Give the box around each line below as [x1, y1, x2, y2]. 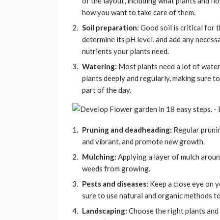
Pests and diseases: [82, 179, 148, 189]
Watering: [82, 62, 117, 71]
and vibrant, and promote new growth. [82, 137, 205, 146]
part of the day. [82, 85, 131, 95]
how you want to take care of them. [82, 8, 195, 17]
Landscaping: [82, 206, 127, 216]
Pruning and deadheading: [82, 125, 172, 135]
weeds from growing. [82, 164, 150, 173]
